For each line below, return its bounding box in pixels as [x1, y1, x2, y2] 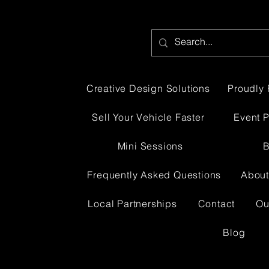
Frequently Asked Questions [87, 169, 222, 181]
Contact [198, 198, 235, 210]
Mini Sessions [117, 140, 183, 152]
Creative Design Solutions [86, 82, 210, 94]
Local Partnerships [88, 198, 177, 210]
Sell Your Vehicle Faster [92, 111, 205, 123]
